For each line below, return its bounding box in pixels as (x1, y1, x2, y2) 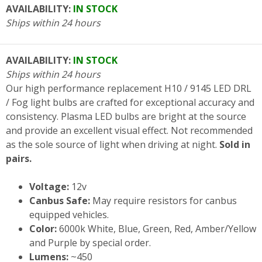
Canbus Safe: (29, 194, 90, 208)
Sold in (217, 138, 250, 151)
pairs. (6, 152, 32, 166)
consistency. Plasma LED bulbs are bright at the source (6, 110, 246, 123)
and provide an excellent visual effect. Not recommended (6, 124, 253, 137)
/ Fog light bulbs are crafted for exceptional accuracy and (6, 96, 254, 109)
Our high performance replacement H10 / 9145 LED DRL (6, 82, 251, 95)
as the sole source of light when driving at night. (6, 138, 217, 151)
